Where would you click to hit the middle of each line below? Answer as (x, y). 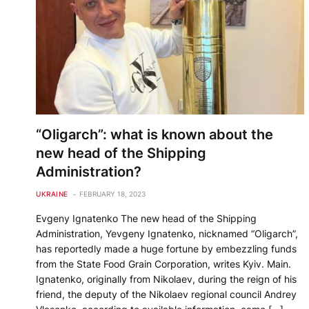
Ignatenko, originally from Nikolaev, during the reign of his (166, 279)
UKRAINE (52, 194)
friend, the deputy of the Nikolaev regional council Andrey (166, 295)
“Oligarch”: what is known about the (154, 135)
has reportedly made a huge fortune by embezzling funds (166, 249)
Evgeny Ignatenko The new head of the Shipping (146, 219)
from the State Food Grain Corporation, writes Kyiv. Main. (163, 264)
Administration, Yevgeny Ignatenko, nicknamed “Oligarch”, (167, 234)
